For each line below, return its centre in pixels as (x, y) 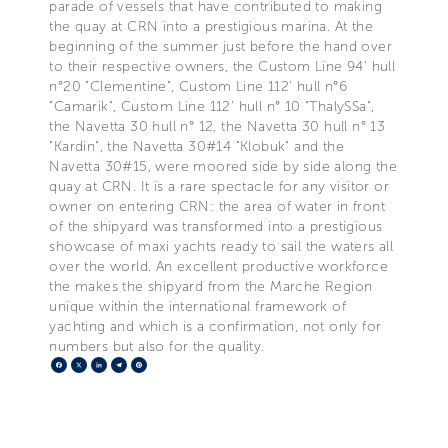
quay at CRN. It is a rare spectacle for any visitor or (219, 186)
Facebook (103, 364)
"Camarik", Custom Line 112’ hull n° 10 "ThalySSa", (212, 106)
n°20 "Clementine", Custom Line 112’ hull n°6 (198, 86)
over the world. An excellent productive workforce (218, 266)
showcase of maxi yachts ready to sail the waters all (221, 246)
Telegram (160, 364)
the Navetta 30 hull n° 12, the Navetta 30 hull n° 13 (217, 126)
